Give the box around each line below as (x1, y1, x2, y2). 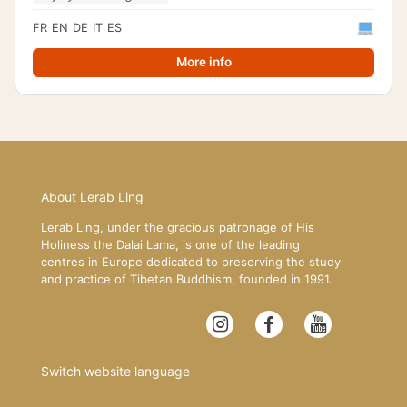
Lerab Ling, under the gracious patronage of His (41, 220, 314, 235)
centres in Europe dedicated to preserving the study (41, 254, 341, 270)
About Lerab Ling (41, 189, 144, 205)
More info (175, 55, 232, 70)
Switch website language (41, 363, 190, 380)
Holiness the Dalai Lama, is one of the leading (41, 237, 300, 253)
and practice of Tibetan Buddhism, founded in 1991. (41, 272, 333, 287)
